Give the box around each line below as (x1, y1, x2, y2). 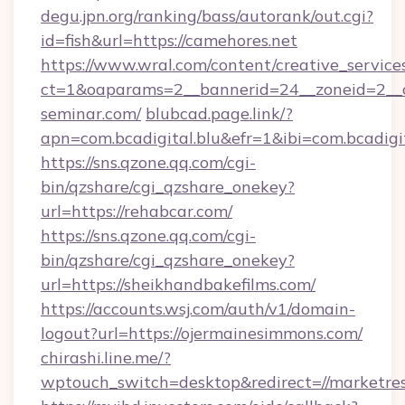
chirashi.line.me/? (41, 347, 171, 368)
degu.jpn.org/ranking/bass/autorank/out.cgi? (41, 5, 373, 26)
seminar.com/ (41, 103, 141, 124)
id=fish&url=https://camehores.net (41, 30, 297, 51)
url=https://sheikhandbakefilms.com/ (41, 274, 316, 295)
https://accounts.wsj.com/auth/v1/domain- (41, 298, 355, 319)
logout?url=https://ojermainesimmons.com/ (41, 323, 363, 344)
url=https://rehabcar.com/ (41, 201, 232, 221)
